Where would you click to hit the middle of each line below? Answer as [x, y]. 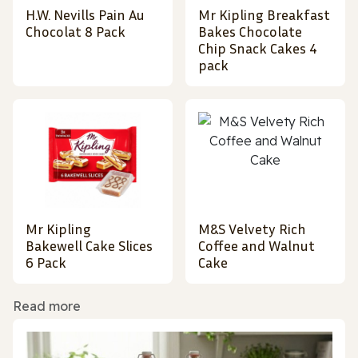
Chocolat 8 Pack [76, 32]
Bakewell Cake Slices [89, 246]
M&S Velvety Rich [252, 229]
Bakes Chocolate [250, 32]
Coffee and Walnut [257, 246]
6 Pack [46, 263]
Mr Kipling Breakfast [264, 15]
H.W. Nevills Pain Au [85, 15]
